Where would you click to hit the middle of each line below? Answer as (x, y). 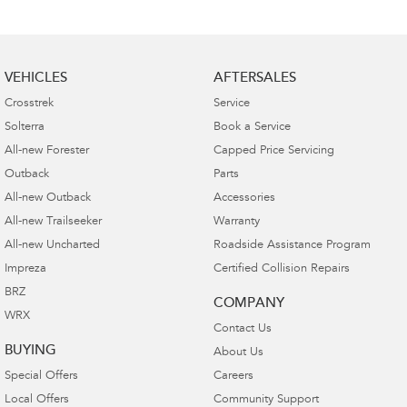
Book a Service (252, 127)
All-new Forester (47, 151)
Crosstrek (29, 104)
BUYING (30, 351)
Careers (233, 376)
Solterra (25, 127)
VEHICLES (36, 78)
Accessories (244, 198)
